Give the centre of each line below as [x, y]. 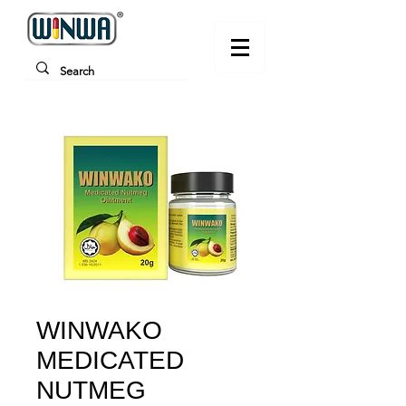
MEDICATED [110, 360]
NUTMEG [91, 390]
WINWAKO [99, 330]
